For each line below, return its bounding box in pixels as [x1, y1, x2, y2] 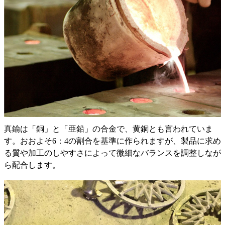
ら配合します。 [4, 160, 60, 169]
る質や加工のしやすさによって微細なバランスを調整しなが [4, 148, 221, 157]
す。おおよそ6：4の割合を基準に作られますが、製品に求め [4, 136, 221, 145]
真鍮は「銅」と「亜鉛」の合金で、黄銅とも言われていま [4, 124, 213, 133]
